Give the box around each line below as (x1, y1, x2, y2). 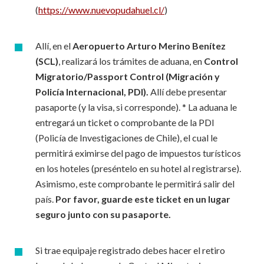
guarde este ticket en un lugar (101, 193, 230, 204)
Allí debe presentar (148, 86, 227, 97)
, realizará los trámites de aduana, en (58, 55, 204, 67)
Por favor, (55, 193, 100, 204)
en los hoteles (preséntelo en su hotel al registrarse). (35, 163, 241, 174)
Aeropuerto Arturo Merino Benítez (72, 40, 226, 51)
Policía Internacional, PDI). (35, 86, 148, 97)
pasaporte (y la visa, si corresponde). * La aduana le (35, 101, 237, 113)
